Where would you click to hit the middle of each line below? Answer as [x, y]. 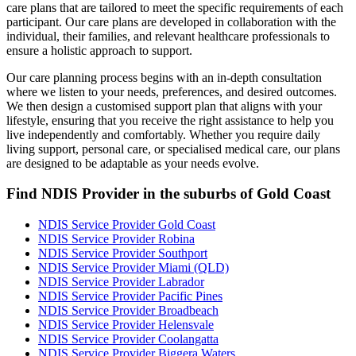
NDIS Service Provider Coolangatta [128, 339]
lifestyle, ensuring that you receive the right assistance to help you [170, 120]
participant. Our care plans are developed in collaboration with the [171, 21]
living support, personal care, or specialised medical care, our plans [173, 149]
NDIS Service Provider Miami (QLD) [133, 268]
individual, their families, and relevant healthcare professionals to [168, 36]
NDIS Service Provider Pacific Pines [130, 296]
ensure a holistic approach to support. [99, 50]
